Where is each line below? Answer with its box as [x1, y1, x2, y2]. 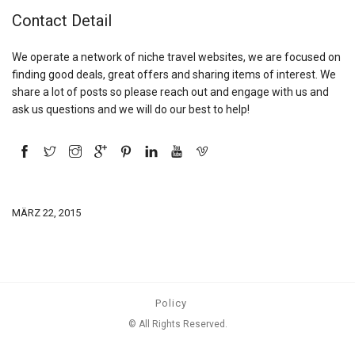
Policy [155, 297, 187, 310]
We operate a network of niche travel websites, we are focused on [12, 51, 341, 64]
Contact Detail [12, 11, 112, 31]
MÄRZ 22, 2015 [12, 207, 81, 219]
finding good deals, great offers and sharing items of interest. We [12, 68, 336, 82]
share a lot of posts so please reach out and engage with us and [12, 86, 329, 99]
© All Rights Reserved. [128, 319, 227, 330]
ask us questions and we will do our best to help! [12, 103, 250, 116]
